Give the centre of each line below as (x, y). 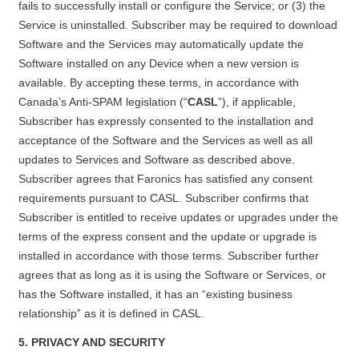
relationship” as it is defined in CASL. (111, 313)
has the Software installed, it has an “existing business (155, 294)
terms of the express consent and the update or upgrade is (167, 236)
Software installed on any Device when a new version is (158, 63)
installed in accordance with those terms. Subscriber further (168, 256)
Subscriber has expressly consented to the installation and (165, 121)
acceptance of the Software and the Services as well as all (165, 140)
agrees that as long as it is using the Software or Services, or (172, 275)
